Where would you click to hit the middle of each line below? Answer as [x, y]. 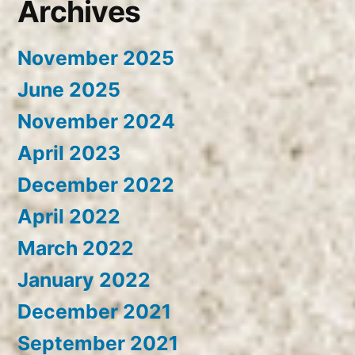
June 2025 [69, 90]
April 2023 [69, 153]
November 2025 [96, 58]
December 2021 [94, 312]
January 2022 [84, 280]
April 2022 [69, 217]
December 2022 [96, 185]
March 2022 [76, 248]
